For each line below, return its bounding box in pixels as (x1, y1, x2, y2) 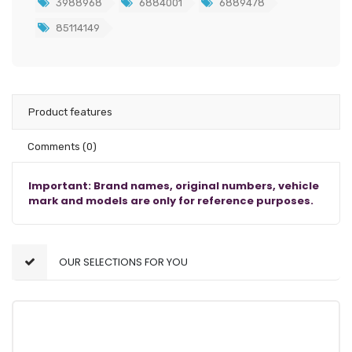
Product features (28, 106, 112, 118)
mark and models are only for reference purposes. (28, 193, 313, 208)
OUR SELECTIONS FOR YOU (59, 255, 188, 269)
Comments (27, 141, 82, 152)
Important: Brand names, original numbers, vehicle (28, 178, 319, 193)
